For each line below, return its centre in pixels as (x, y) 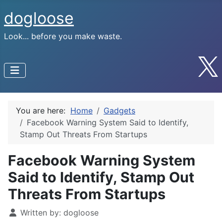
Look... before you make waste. (63, 36)
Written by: (41, 212)
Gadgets (119, 110)
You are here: (43, 110)
